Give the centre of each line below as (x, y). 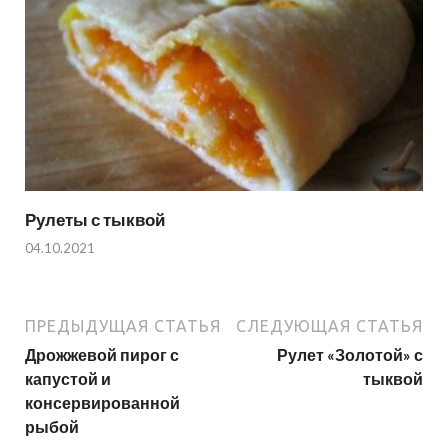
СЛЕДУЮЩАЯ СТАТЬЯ (329, 326)
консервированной (102, 403)
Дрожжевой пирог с (102, 355)
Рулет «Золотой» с (350, 355)
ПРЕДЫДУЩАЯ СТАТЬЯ (123, 326)
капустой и (68, 379)
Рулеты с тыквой (95, 219)
